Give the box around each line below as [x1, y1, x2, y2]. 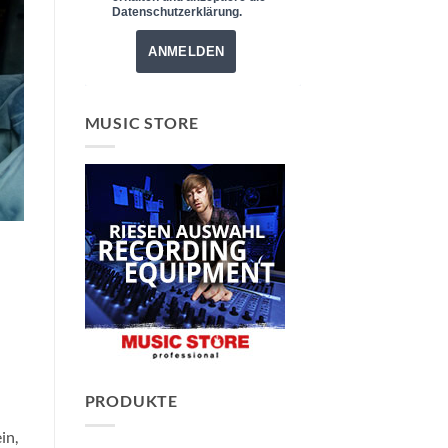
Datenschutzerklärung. [111, 4, 242, 19]
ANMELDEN [148, 43, 225, 59]
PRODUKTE [84, 391, 178, 411]
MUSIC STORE [84, 112, 199, 132]
